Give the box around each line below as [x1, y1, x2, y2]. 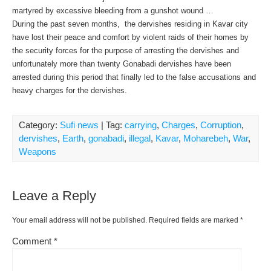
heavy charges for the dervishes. [12, 86, 127, 95]
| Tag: [99, 120, 125, 130]
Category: [19, 120, 60, 130]
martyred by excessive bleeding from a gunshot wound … [12, 6, 214, 15]
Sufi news [60, 120, 99, 130]
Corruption [200, 120, 241, 130]
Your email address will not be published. [12, 216, 147, 224]
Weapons [19, 146, 56, 157]
